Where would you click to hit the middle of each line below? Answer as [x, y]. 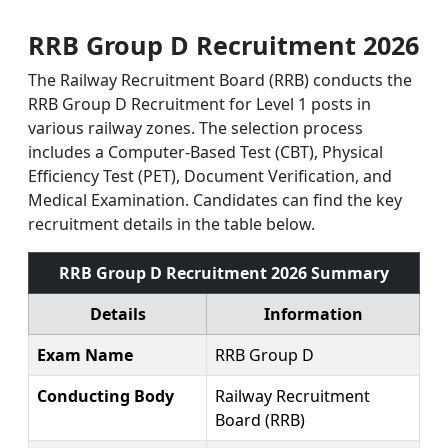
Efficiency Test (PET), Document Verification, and [210, 175]
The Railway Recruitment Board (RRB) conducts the [220, 79]
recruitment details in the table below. [171, 223]
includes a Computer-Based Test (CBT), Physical [205, 151]
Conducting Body [105, 395]
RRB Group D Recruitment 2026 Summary [224, 272]
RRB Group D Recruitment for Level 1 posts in [199, 103]
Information [313, 313]
